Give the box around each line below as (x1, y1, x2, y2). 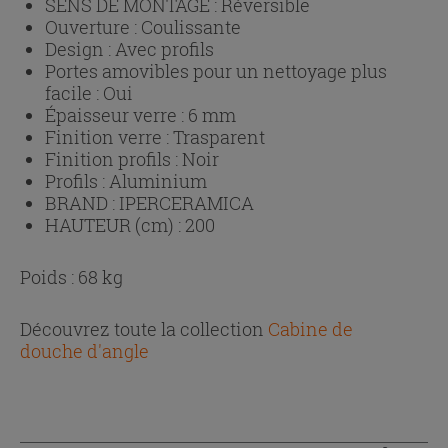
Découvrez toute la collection (20, 316, 264, 341)
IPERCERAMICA (119, 190, 254, 215)
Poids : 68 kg (20, 264, 123, 289)
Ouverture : (45, 14, 141, 39)
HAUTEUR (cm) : (45, 212, 185, 237)
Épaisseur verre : (45, 102, 188, 127)
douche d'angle (20, 338, 149, 363)
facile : (45, 80, 103, 105)
